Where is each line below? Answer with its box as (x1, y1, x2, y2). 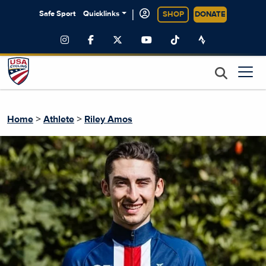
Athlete (43, 115, 74, 124)
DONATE (194, 11, 226, 19)
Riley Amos (84, 115, 132, 124)
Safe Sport (39, 10, 76, 18)
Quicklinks (83, 10, 120, 18)
